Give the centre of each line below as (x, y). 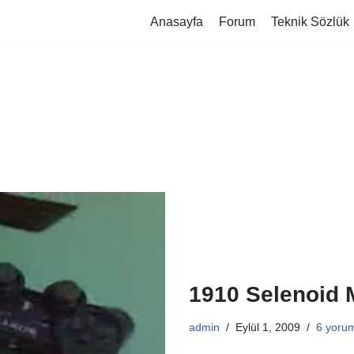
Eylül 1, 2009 (268, 327)
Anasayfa (177, 22)
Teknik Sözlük (310, 22)
